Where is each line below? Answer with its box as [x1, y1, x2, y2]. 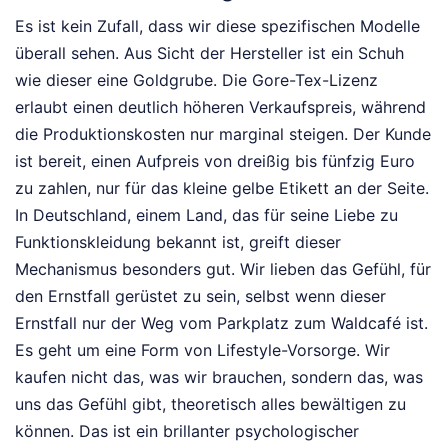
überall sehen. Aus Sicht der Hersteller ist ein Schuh [15, 43, 404, 64]
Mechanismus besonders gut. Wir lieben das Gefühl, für [15, 259, 431, 280]
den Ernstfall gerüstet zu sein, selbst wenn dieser [15, 286, 386, 307]
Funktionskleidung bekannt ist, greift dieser [15, 232, 341, 253]
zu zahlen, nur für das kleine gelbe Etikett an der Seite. [15, 178, 429, 199]
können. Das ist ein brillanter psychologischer [15, 421, 359, 442]
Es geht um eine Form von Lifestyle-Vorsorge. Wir [15, 340, 390, 361]
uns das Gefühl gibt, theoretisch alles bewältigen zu [15, 394, 406, 415]
